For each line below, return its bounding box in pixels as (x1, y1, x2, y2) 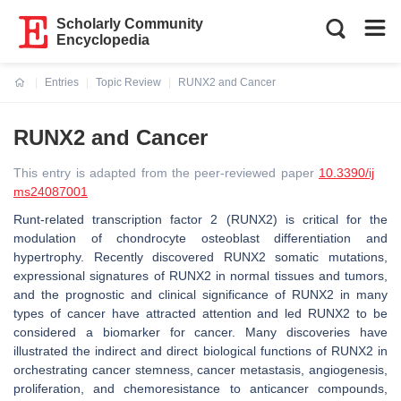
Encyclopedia (56, 32, 150, 47)
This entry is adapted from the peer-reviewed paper (13, 166, 319, 180)
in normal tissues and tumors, (210, 269, 388, 283)
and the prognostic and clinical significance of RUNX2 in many (13, 287, 388, 302)
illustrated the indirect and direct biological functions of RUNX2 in (13, 344, 388, 358)
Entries (45, 76, 79, 89)
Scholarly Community (56, 16, 204, 31)
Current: (14, 87, 56, 99)
